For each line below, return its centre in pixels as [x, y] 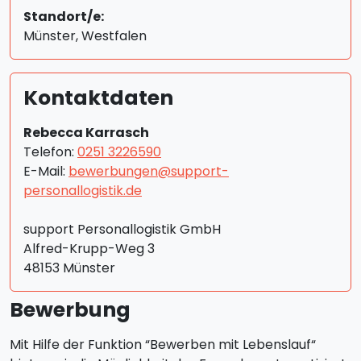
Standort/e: [64, 17]
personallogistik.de [83, 191]
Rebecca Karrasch [86, 133]
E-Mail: [46, 171]
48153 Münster [69, 268]
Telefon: [50, 152]
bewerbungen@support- [149, 171]
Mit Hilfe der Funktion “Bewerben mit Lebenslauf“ [163, 344]
